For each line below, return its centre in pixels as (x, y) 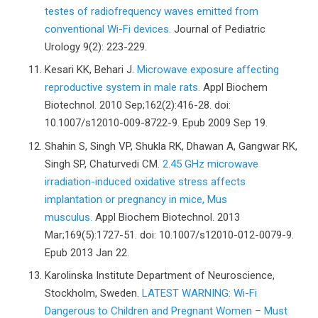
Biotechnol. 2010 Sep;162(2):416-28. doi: (137, 105)
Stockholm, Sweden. (93, 293)
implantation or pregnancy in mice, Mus (136, 199)
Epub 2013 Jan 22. (87, 252)
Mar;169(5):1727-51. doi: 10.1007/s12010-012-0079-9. (169, 235)
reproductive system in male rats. (122, 87)
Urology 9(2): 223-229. (95, 46)
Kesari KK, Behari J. (91, 70)
